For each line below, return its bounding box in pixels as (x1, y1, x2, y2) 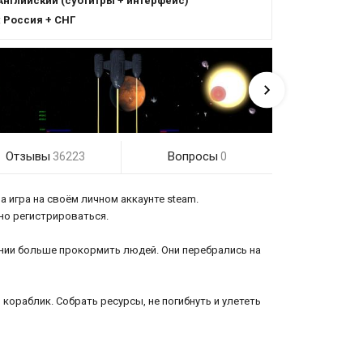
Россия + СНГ (3, 13, 75, 26)
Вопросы (167, 148, 218, 164)
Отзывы (6, 148, 51, 164)
